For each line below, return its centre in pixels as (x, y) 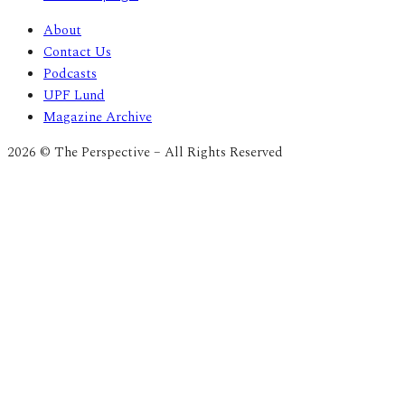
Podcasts (70, 74)
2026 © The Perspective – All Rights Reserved (145, 153)
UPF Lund (74, 96)
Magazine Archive (98, 118)
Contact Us (77, 52)
